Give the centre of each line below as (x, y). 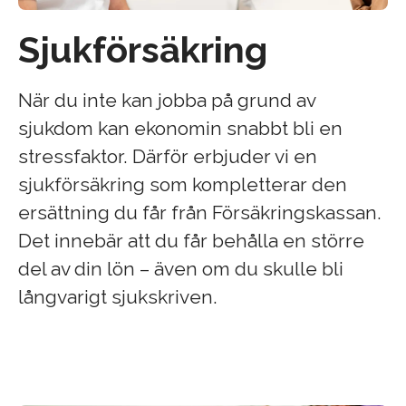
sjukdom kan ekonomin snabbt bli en (180, 129)
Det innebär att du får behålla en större (191, 241)
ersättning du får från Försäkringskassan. (200, 213)
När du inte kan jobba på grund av (167, 101)
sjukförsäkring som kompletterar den (183, 185)
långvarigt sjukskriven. (118, 297)
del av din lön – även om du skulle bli (181, 269)
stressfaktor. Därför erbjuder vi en (168, 157)
